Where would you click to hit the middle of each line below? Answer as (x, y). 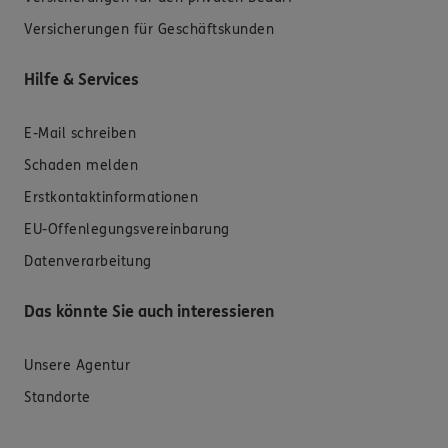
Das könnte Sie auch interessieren (149, 311)
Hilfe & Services (81, 79)
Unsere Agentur (77, 365)
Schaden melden (81, 165)
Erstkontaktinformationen (111, 197)
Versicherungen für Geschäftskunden (149, 29)
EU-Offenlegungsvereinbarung (127, 229)
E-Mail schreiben (80, 133)
